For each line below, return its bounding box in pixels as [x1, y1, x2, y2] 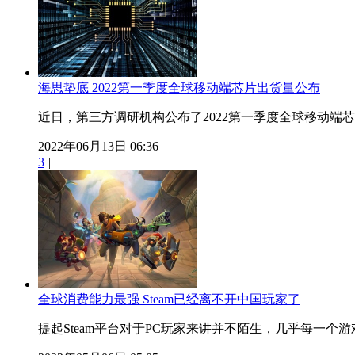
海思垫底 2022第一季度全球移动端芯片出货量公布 [38, 80, 320, 94]
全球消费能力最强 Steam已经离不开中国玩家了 [38, 292, 300, 306]
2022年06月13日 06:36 [38, 139, 158, 153]
